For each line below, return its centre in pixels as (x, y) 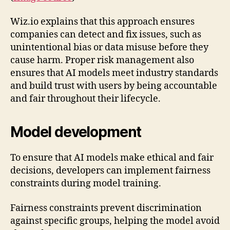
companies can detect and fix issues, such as (106, 35)
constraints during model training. (86, 184)
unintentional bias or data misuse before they (109, 48)
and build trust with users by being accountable (114, 86)
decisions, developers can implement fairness (110, 171)
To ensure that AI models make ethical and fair (112, 158)
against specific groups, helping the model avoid (115, 221)
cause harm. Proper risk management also (102, 61)
